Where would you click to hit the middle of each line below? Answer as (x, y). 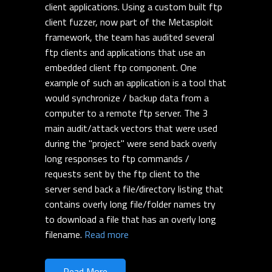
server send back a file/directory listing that (134, 189)
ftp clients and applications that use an (125, 53)
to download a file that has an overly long (131, 219)
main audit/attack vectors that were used (131, 128)
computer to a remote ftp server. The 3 (126, 113)
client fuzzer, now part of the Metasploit (129, 22)
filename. (65, 235)
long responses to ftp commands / (117, 159)
